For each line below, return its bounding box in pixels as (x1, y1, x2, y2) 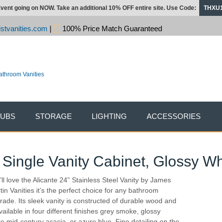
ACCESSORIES (147, 112, 201, 120)
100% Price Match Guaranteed (60, 24, 162, 33)
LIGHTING (92, 112, 127, 120)
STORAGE (35, 112, 72, 120)
